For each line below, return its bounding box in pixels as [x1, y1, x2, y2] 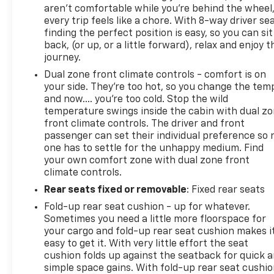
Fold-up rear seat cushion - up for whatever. [44, 202, 251, 212]
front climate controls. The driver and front [44, 119, 245, 129]
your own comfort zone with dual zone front [44, 155, 250, 166]
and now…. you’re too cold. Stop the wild [44, 94, 229, 105]
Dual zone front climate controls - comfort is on [44, 70, 267, 80]
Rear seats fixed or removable [44, 185, 187, 195]
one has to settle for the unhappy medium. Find [44, 143, 264, 154]
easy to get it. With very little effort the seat [44, 239, 249, 249]
